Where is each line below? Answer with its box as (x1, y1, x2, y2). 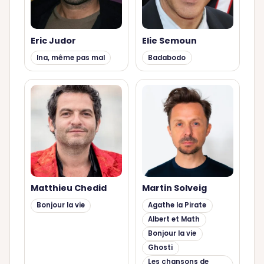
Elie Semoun (141, 34, 197, 47)
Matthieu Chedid (30, 182, 107, 194)
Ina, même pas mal (36, 52, 105, 62)
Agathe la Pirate (148, 200, 207, 210)
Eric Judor (30, 34, 76, 47)
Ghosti (148, 243, 173, 253)
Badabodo (148, 52, 186, 62)
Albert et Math (148, 214, 200, 225)
